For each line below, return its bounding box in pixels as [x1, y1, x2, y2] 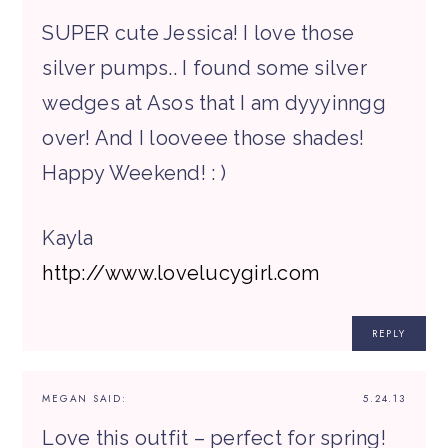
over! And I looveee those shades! [42, 126, 365, 151]
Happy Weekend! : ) [42, 161, 226, 186]
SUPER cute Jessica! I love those [42, 21, 355, 46]
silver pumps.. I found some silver [42, 56, 367, 81]
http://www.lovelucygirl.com [42, 261, 320, 286]
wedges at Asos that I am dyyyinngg [42, 91, 386, 116]
